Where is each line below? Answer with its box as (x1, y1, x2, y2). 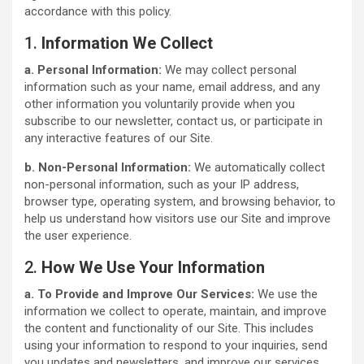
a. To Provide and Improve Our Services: (24, 287, 254, 301)
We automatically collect (191, 160, 325, 175)
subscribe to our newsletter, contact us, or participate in (24, 114, 323, 128)
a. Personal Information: (24, 63, 162, 77)
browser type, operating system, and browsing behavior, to (24, 194, 336, 209)
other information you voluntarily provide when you (24, 97, 295, 111)
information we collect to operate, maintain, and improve (24, 304, 327, 318)
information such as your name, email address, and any (24, 80, 320, 94)
